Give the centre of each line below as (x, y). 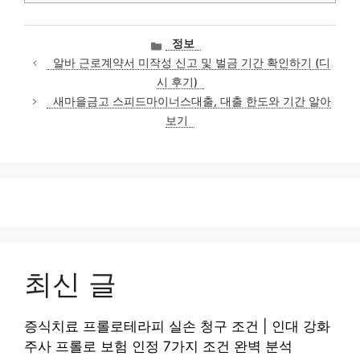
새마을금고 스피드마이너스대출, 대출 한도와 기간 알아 (192, 102)
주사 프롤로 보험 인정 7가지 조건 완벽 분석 (158, 347)
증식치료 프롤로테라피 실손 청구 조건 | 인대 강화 (177, 327)
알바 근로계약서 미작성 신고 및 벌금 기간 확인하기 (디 (192, 63)
